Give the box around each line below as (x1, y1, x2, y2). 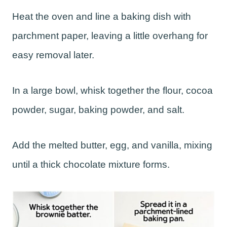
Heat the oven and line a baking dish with (12, 11, 191, 22)
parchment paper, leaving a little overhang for (12, 30, 208, 42)
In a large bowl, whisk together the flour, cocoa (12, 85, 213, 96)
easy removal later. (12, 50, 94, 61)
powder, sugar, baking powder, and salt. (12, 104, 184, 116)
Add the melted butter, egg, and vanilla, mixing (12, 140, 212, 151)
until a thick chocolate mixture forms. (12, 159, 170, 170)
